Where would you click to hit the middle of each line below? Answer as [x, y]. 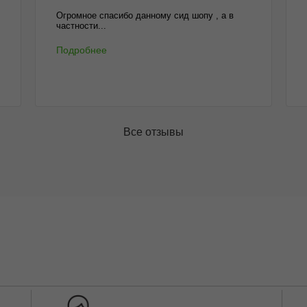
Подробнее [81, 50]
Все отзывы [153, 132]
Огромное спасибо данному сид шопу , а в [145, 15]
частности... [81, 26]
